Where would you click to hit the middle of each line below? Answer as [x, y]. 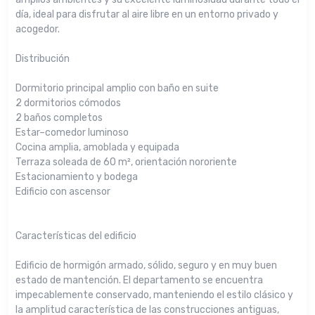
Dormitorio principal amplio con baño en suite [117, 88]
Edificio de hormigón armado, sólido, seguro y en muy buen [146, 265]
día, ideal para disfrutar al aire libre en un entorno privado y [147, 14]
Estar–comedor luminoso [72, 133]
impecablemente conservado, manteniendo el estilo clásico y [154, 295]
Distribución [43, 59]
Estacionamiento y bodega [77, 177]
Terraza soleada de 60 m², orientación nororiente [126, 162]
